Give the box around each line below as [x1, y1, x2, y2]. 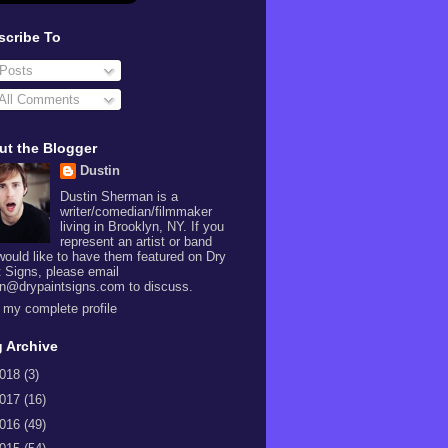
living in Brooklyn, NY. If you [59, 219, 224, 234]
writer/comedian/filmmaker [59, 204, 212, 219]
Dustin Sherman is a [59, 189, 178, 204]
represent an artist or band [59, 234, 212, 249]
